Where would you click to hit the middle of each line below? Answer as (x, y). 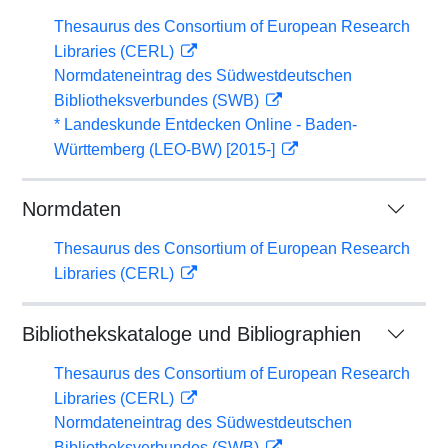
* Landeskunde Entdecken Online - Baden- (205, 124)
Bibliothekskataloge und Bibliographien (191, 334)
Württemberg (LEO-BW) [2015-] (166, 149)
